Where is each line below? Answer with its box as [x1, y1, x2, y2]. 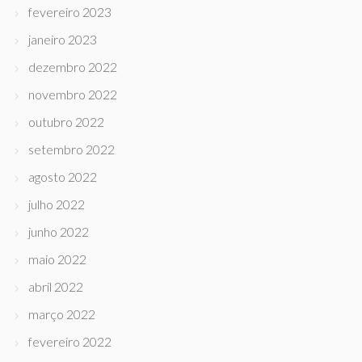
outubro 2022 [28, 114, 104, 129]
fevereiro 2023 [28, 4, 112, 19]
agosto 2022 [28, 169, 97, 184]
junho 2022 [28, 224, 89, 239]
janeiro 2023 [28, 32, 97, 47]
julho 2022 [28, 196, 85, 212]
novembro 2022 [28, 86, 117, 102]
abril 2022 [28, 279, 83, 294]
